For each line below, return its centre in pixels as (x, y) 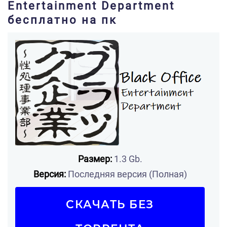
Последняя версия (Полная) (126, 174)
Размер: (95, 159)
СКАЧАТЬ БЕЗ (110, 204)
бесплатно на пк (62, 20)
